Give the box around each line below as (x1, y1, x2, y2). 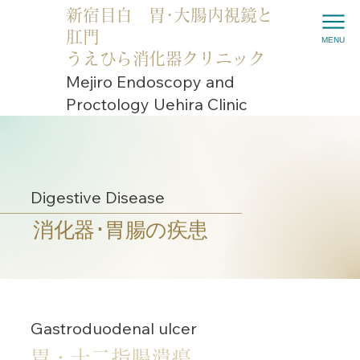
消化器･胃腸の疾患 (33, 215, 208, 243)
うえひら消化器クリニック (66, 50, 265, 67)
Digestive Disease (31, 187, 166, 208)
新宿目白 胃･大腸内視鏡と (66, 6, 273, 23)
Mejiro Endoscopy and (65, 72, 235, 92)
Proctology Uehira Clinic (65, 94, 247, 115)
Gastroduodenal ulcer (31, 317, 198, 338)
